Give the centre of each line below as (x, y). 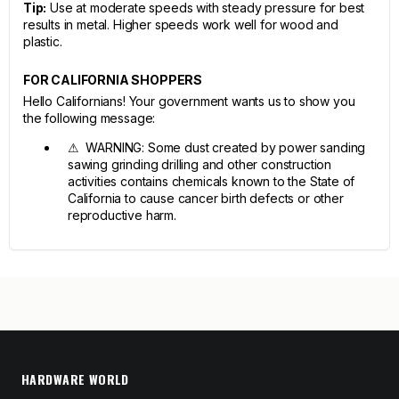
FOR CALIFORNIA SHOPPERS (113, 80)
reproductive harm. (122, 215)
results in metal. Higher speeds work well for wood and (181, 24)
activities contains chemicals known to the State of (212, 181)
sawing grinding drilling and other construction (200, 164)
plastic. (43, 41)
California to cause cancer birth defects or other (206, 198)
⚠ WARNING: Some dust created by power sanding (217, 147)
